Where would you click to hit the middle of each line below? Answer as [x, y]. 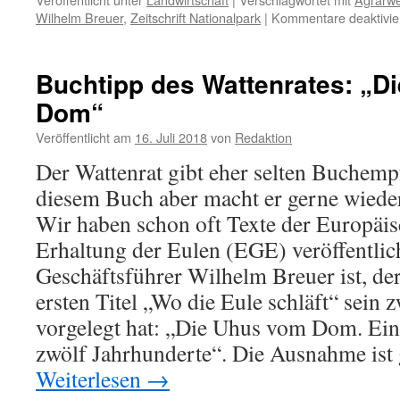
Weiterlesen [91, 379]
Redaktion [263, 137]
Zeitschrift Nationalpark [196, 17]
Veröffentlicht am [83, 137]
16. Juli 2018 [171, 137]
